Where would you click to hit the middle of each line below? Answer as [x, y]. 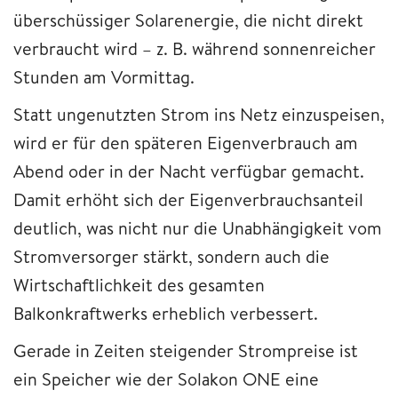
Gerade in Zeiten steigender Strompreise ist [186, 351]
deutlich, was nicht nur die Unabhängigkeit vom [198, 228]
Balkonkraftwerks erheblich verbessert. [166, 314]
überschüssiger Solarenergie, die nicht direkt [188, 20]
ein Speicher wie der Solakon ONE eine [166, 379]
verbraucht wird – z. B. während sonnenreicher [195, 49]
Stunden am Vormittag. [104, 77]
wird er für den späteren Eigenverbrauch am [186, 143]
